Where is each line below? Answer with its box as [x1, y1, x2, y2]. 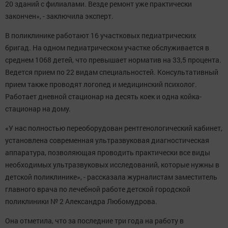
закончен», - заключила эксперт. [5, 11, 113, 21]
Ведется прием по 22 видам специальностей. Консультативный [5, 67, 218, 77]
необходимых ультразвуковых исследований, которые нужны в [5, 160, 219, 170]
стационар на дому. [5, 104, 71, 114]
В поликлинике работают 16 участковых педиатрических [5, 31, 196, 41]
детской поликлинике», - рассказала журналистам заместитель [5, 172, 217, 182]
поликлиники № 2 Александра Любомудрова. [5, 196, 157, 207]
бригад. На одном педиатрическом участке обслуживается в [5, 43, 209, 53]
